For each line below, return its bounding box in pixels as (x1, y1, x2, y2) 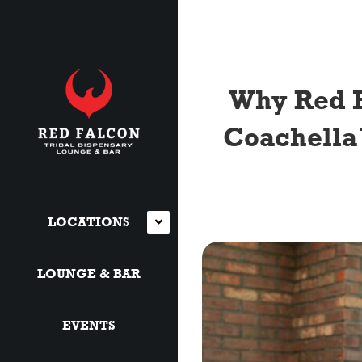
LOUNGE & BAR (37, 265, 141, 281)
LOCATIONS (48, 213, 130, 229)
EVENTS (62, 317, 116, 333)
